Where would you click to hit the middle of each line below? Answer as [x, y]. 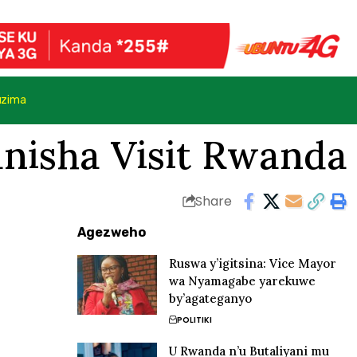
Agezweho [112, 232]
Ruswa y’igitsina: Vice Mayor [253, 263]
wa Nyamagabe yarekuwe [243, 280]
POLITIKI [195, 320]
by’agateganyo [211, 298]
